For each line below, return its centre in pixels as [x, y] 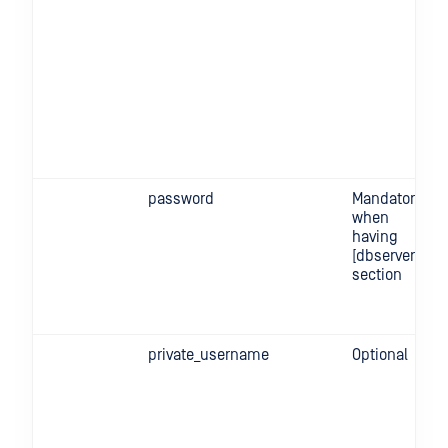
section [377, 275]
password [181, 199]
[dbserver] [385, 256]
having [375, 237]
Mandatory [387, 199]
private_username [208, 355]
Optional [380, 355]
